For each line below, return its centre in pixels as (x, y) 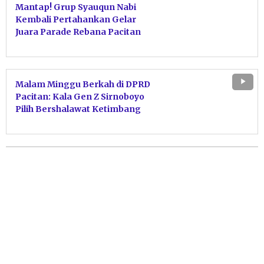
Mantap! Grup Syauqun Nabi (76, 7)
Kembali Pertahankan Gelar (76, 19)
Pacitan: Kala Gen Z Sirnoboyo (80, 96)
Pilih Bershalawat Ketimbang (78, 109)
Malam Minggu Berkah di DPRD (83, 84)
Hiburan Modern (51, 121)
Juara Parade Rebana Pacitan (78, 32)
